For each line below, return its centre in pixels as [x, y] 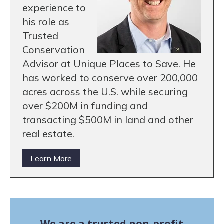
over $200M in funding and [85, 106]
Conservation [54, 50]
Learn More [51, 159]
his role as [46, 22]
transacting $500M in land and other [108, 120]
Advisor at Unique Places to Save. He [109, 64]
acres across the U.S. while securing [105, 92]
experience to [54, 8]
